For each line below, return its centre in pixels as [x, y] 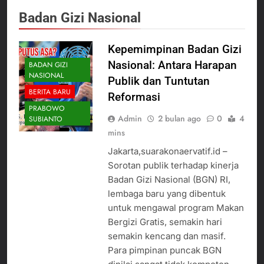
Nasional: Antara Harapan [172, 65]
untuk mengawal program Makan [176, 207]
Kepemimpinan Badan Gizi [174, 49]
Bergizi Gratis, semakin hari [165, 222]
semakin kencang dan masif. [166, 236]
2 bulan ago [179, 118]
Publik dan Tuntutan [159, 81]
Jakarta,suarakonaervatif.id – [167, 151]
